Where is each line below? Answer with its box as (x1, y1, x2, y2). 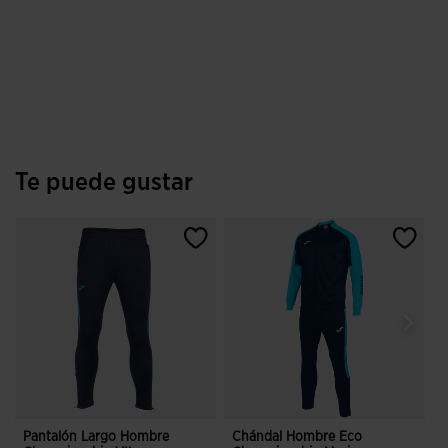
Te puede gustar (15, 170, 193, 195)
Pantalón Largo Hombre (23, 430, 169, 444)
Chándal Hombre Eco (232, 430, 362, 444)
